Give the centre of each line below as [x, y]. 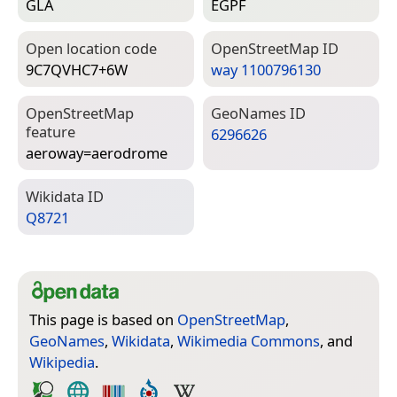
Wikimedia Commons [249, 340]
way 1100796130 [266, 70]
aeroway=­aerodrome [97, 153]
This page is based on [103, 319]
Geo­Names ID [258, 113]
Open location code [91, 48]
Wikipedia [62, 362]
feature [51, 131]
